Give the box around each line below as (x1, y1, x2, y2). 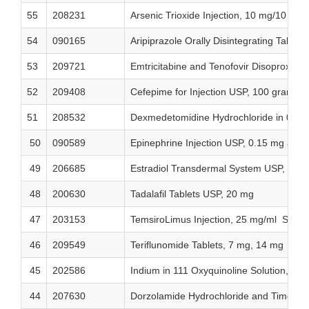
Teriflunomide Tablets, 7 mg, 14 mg (130, 239, 283, 251)
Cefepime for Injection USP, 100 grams (130, 86, 299, 98)
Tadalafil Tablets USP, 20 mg (130, 188, 254, 200)
